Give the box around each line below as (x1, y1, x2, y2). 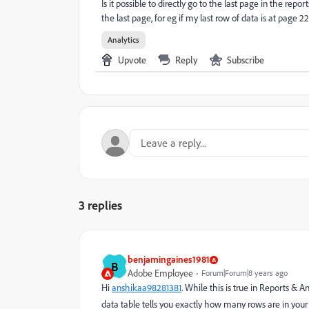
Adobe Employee (128, 267, 193, 279)
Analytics (108, 34, 139, 45)
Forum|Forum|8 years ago (201, 268, 288, 278)
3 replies (79, 197, 122, 212)
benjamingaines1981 (128, 253, 210, 265)
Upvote (118, 54, 146, 66)
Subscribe (227, 54, 264, 66)
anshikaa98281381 (112, 281, 181, 294)
